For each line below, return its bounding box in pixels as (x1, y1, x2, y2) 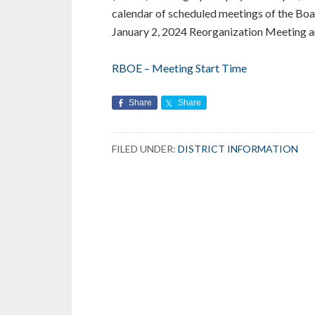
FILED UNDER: (112, 142, 178, 155)
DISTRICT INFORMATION (178, 142, 298, 155)
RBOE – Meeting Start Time (112, 60, 247, 75)
